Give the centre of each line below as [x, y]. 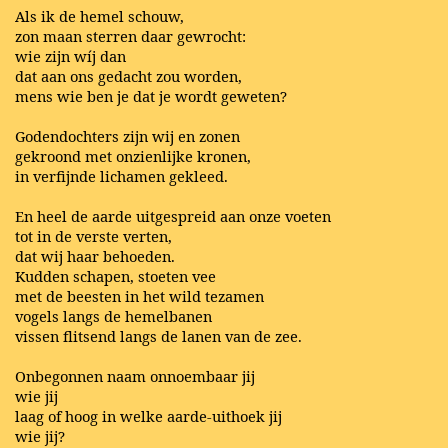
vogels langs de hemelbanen [113, 316]
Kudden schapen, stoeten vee [115, 276]
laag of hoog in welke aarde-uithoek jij [148, 416]
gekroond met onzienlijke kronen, [133, 156]
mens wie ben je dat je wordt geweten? [151, 96]
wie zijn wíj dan [70, 56]
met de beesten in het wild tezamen [139, 296]
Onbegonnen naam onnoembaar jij [135, 376]
